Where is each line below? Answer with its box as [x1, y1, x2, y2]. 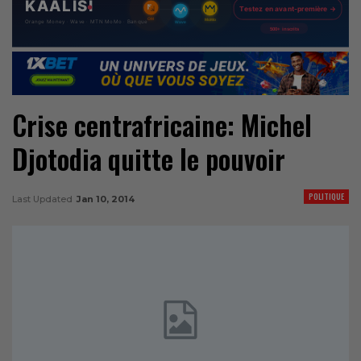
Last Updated [12, 193, 75, 205]
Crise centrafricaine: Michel [12, 105, 312, 145]
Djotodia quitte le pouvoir [12, 139, 285, 179]
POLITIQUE [309, 189, 344, 202]
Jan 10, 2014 [77, 193, 135, 205]
